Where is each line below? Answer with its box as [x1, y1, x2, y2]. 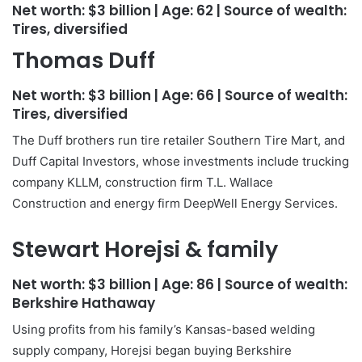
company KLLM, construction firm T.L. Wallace [12, 175, 273, 190]
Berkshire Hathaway [12, 293, 155, 313]
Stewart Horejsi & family [12, 234, 278, 264]
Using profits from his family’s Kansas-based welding [12, 322, 315, 337]
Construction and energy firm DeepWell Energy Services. [12, 196, 338, 211]
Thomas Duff [12, 45, 155, 75]
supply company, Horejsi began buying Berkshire [12, 343, 292, 358]
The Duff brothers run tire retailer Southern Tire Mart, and [12, 133, 345, 148]
